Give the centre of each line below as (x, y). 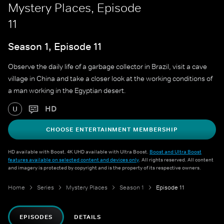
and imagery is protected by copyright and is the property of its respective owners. (104, 168)
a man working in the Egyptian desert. (67, 91)
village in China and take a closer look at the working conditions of (110, 79)
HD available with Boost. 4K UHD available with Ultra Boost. (79, 152)
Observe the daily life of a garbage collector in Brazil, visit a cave (107, 67)
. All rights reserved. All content (176, 160)
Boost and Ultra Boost (175, 152)
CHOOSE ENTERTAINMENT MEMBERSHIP (112, 130)
